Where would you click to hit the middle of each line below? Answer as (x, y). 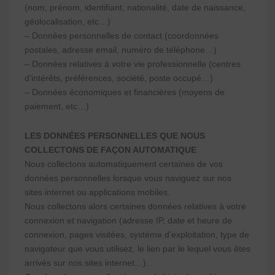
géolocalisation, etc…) (68, 21)
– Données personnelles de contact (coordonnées (122, 36)
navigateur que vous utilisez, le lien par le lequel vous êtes (137, 249)
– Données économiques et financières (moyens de (125, 92)
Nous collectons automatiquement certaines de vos (124, 164)
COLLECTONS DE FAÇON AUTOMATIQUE (110, 150)
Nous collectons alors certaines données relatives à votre (135, 206)
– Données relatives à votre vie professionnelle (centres (133, 64)
